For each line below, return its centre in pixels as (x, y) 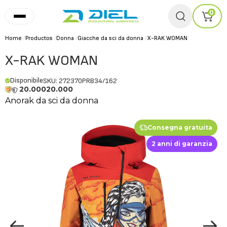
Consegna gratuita (180, 127)
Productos (39, 38)
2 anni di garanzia (182, 144)
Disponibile (27, 80)
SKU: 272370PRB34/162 (80, 81)
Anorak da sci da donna (52, 101)
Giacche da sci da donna (110, 38)
